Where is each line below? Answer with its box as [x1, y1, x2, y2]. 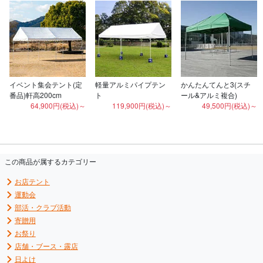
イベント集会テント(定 [9, 79, 82, 89]
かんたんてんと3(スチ [181, 79, 251, 89]
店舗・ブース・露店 [14, 240, 78, 251]
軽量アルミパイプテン [95, 79, 166, 89]
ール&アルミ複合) [181, 89, 237, 100]
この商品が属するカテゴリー [5, 156, 96, 166]
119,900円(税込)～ [112, 100, 171, 110]
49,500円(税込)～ [202, 100, 257, 110]
